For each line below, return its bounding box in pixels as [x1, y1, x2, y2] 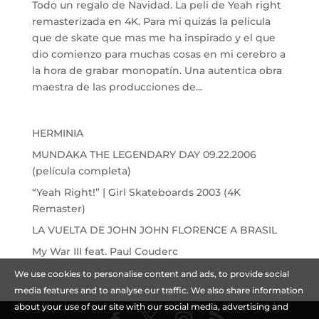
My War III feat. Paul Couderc [31, 244, 178, 258]
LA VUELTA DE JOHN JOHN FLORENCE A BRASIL [31, 223, 277, 236]
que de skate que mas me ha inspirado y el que [31, 31, 276, 44]
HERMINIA [31, 126, 83, 140]
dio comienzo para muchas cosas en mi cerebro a [31, 47, 286, 61]
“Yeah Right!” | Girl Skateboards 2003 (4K [31, 185, 241, 199]
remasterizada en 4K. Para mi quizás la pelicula [31, 14, 271, 28]
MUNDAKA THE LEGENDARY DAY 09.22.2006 [31, 147, 256, 161]
